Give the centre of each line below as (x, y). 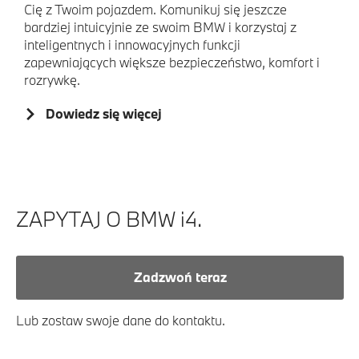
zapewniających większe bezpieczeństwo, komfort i (172, 62)
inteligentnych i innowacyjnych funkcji (132, 44)
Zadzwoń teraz (180, 277)
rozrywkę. (52, 79)
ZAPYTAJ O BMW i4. (109, 218)
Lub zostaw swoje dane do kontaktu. (121, 320)
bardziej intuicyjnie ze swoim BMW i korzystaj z (160, 26)
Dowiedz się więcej (104, 113)
